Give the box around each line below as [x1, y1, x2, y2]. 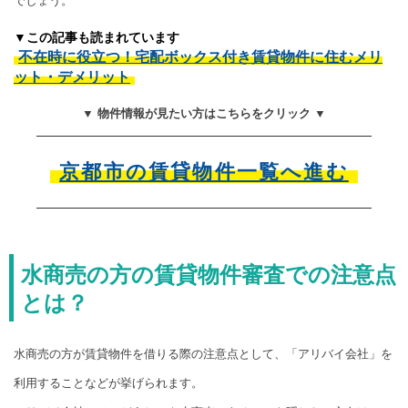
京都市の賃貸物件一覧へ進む [59, 160, 349, 184]
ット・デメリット [14, 69, 130, 86]
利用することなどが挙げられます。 [14, 376, 203, 391]
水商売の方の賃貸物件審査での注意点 [21, 262, 396, 288]
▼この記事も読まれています [14, 30, 179, 46]
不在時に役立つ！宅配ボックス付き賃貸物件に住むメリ [18, 49, 382, 66]
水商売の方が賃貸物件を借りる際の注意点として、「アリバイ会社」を [14, 347, 393, 362]
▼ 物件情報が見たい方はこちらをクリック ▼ [82, 107, 326, 121]
